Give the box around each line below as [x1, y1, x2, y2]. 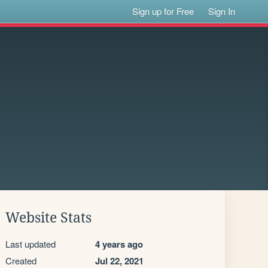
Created [5, 254, 36, 267]
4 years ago [95, 237, 143, 251]
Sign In [208, 5, 236, 17]
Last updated [5, 237, 56, 250]
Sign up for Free [132, 5, 194, 17]
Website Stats [5, 210, 92, 226]
